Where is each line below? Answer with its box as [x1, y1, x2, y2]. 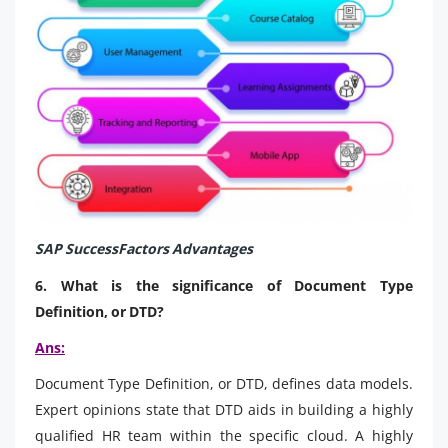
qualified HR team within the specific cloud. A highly [35, 425, 413, 445]
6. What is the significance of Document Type [35, 275, 413, 295]
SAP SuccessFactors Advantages [35, 238, 253, 258]
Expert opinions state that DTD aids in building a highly [35, 399, 413, 419]
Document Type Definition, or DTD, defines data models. [35, 373, 413, 393]
